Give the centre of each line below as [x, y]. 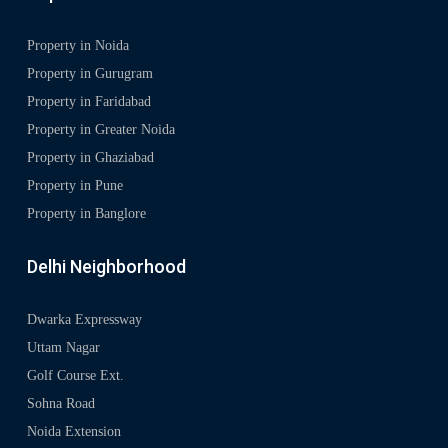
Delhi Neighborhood [106, 267]
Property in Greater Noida [101, 130]
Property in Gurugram [90, 74]
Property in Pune [75, 186]
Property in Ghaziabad [90, 158]
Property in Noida [78, 46]
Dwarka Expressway [84, 320]
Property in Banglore [86, 214]
